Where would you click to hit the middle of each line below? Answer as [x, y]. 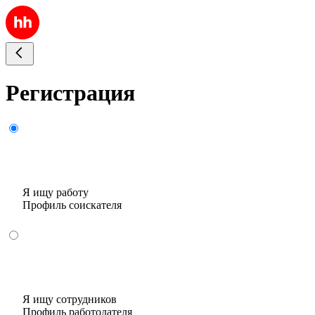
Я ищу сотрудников [70, 299]
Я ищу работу [56, 192]
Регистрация [70, 93]
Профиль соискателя [72, 205]
